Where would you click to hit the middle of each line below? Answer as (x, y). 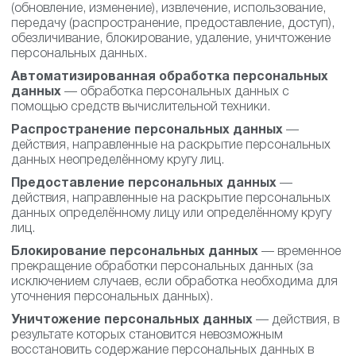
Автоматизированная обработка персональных (170, 77)
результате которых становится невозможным (147, 335)
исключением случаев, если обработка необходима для (174, 282)
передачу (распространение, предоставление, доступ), (173, 24)
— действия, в (296, 320)
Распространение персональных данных (147, 130)
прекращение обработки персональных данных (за (162, 267)
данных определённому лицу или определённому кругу (171, 214)
